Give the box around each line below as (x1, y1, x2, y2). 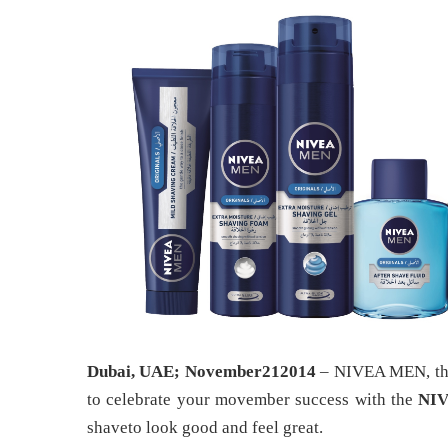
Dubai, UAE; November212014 (87, 361, 316, 381)
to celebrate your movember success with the (87, 389, 419, 409)
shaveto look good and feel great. (87, 417, 323, 437)
